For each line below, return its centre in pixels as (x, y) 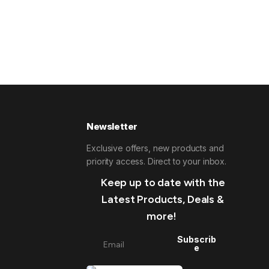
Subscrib (196, 239)
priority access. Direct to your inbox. (156, 161)
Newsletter (112, 126)
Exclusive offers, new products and (155, 148)
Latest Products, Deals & (163, 199)
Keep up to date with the (163, 183)
